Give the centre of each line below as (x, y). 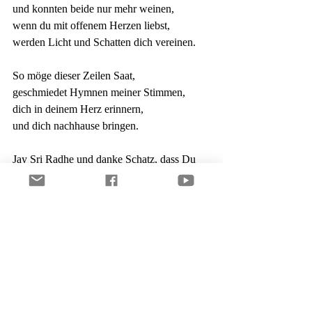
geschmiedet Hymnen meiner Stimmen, (99, 92)
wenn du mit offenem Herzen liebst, (91, 25)
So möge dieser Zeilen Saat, (74, 76)
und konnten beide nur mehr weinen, (93, 9)
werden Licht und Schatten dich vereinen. (104, 42)
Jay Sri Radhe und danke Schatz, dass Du (106, 159)
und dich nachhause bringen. (76, 126)
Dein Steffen (40, 209)
